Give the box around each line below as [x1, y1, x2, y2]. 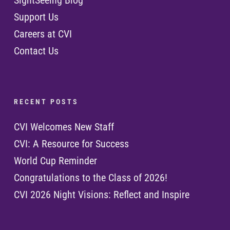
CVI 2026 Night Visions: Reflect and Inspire [13, 188, 189, 201]
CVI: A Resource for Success [13, 138, 129, 150]
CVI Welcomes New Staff [13, 121, 114, 133]
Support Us [13, 11, 59, 24]
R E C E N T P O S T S [13, 98, 77, 106]
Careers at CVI [13, 28, 72, 41]
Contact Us [13, 45, 59, 57]
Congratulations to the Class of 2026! [13, 171, 167, 184]
